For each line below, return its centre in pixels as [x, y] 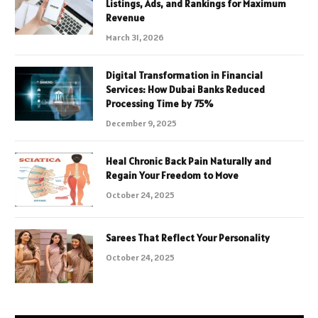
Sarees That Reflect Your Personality [188, 237]
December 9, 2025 [141, 123]
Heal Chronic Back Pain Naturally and [188, 161]
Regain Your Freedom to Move [172, 175]
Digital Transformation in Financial [184, 75]
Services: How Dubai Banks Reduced [185, 89]
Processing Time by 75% [159, 103]
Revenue [125, 17]
